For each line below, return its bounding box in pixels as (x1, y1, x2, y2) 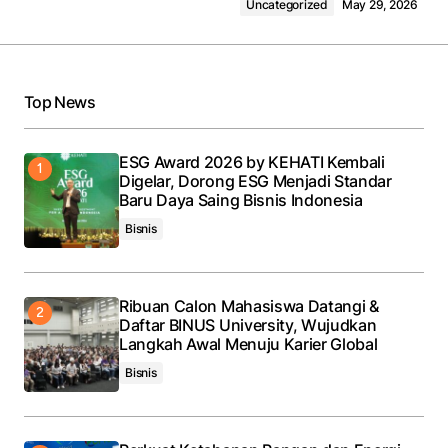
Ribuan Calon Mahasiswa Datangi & (119, 295, 379, 316)
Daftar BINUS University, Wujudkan (119, 314, 377, 335)
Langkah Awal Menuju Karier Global (119, 333, 378, 354)
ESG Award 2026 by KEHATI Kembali (119, 151, 385, 172)
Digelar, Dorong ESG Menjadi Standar (119, 170, 392, 191)
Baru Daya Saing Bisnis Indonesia (119, 189, 363, 210)
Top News (24, 91, 95, 112)
